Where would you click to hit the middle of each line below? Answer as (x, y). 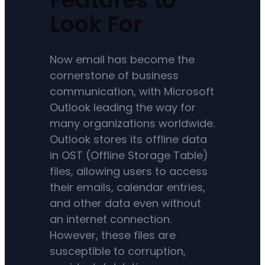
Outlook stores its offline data (129, 139)
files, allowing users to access (129, 171)
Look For (96, 24)
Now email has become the (122, 59)
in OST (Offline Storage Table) (129, 155)
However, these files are (113, 235)
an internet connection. (111, 219)
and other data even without (126, 203)
